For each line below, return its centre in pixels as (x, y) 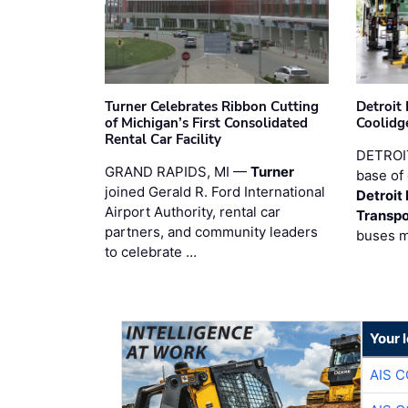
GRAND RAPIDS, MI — (178, 172)
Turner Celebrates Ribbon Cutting (212, 107)
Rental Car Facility (163, 140)
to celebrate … (151, 252)
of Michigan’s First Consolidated (206, 123)
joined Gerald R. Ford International (215, 192)
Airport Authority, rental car (193, 212)
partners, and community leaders (211, 232)
